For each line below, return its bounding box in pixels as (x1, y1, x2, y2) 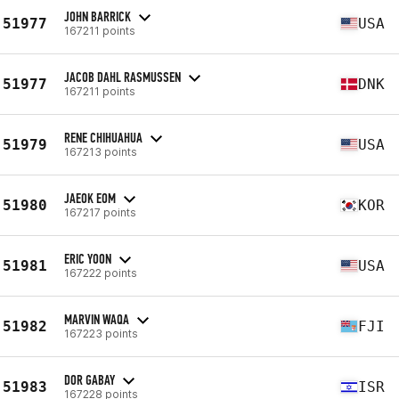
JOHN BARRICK (64, 7, 131, 25)
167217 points (64, 205, 136, 219)
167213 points (64, 144, 137, 159)
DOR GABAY (64, 370, 115, 388)
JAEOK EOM (64, 189, 116, 207)
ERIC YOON (64, 249, 111, 267)
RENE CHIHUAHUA (64, 128, 142, 146)
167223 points (64, 326, 138, 340)
